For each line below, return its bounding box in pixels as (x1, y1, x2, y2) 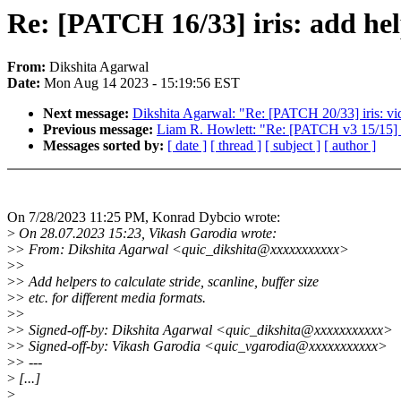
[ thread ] (210, 138, 261, 154)
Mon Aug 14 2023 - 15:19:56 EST (44, 75, 240, 91)
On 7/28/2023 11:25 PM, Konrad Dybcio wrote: (7, 209, 280, 226)
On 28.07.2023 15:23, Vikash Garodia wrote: (15, 226, 277, 242)
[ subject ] (265, 138, 320, 154)
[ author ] (324, 138, 376, 154)
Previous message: (43, 122, 157, 138)
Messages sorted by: (43, 138, 167, 154)
